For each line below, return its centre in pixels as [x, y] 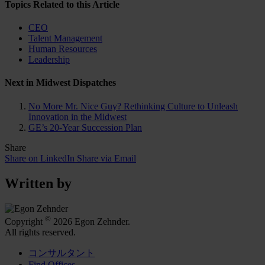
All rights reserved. [40, 232]
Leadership [49, 60]
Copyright [25, 221]
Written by [38, 183]
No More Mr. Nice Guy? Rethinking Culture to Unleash [133, 106]
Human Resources [63, 49]
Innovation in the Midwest [77, 117]
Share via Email [106, 158]
